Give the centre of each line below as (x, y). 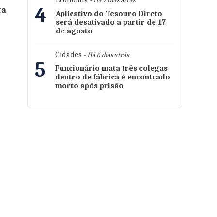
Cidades (69, 55)
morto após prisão (89, 86)
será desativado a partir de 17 (111, 22)
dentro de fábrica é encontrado (113, 77)
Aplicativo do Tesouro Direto (109, 14)
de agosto (74, 31)
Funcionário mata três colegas (111, 68)
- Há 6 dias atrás (105, 55)
